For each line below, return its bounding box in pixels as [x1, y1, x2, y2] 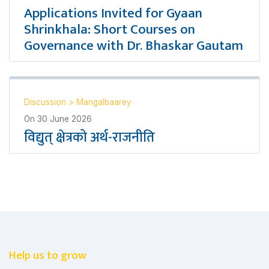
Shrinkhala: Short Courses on [24, 18, 195, 41]
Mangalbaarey [76, 97, 131, 107]
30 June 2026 [37, 114, 92, 124]
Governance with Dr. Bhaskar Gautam [24, 34, 243, 57]
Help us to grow [9, 246, 86, 265]
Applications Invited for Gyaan [24, 2, 202, 25]
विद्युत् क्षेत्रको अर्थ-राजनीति [24, 126, 155, 149]
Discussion [24, 97, 68, 107]
